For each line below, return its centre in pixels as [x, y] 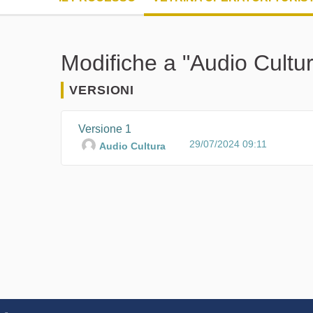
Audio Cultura [132, 146]
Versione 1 [105, 129]
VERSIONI [102, 90]
